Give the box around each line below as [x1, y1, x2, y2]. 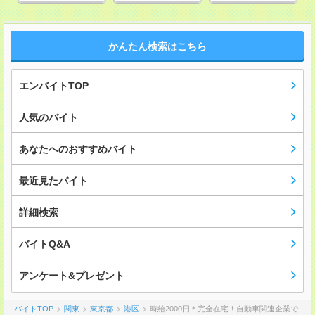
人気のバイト [19, 112, 78, 124]
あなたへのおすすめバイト [19, 143, 137, 155]
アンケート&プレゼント [19, 270, 124, 282]
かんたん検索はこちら [108, 41, 207, 53]
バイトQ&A [19, 238, 70, 250]
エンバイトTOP [19, 80, 89, 92]
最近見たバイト [19, 175, 88, 187]
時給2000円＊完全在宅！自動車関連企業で [150, 304, 298, 314]
